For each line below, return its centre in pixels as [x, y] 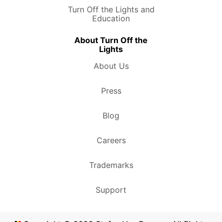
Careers [111, 140]
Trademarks [111, 165]
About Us [111, 66]
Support [111, 190]
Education [111, 18]
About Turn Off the [111, 40]
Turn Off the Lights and [111, 9]
